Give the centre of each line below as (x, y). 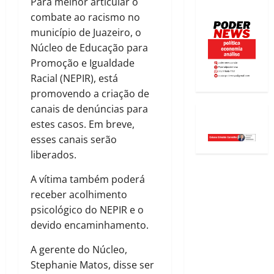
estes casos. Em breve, (83, 124)
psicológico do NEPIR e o (87, 210)
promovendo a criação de (90, 94)
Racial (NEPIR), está (74, 79)
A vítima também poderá (88, 180)
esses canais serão (74, 140)
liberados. (54, 155)
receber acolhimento (79, 195)
